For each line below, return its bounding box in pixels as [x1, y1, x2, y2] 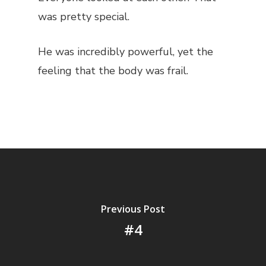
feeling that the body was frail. [38, 64, 188, 78]
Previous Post [101, 202, 165, 216]
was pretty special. [38, 9, 129, 24]
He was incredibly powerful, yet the [38, 45, 213, 59]
